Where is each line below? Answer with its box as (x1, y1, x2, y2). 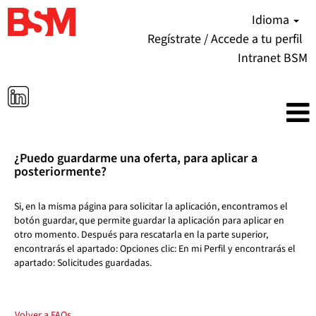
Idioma (251, 11, 292, 29)
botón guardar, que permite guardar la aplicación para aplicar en (14, 214, 284, 228)
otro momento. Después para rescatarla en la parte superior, (14, 228, 268, 242)
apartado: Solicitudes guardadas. (14, 256, 152, 270)
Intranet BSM (238, 49, 308, 67)
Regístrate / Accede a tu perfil (147, 30, 303, 48)
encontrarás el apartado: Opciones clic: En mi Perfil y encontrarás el (14, 242, 296, 256)
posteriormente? (14, 163, 107, 181)
